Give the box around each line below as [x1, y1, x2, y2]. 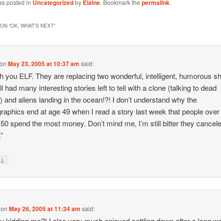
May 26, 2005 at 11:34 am [9, 204, 81, 213]
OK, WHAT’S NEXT [10, 22, 54, 29]
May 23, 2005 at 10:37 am [8, 59, 80, 69]
